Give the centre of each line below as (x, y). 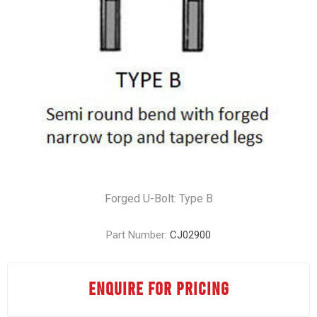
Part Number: (137, 235)
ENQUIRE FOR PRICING (158, 288)
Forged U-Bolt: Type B (158, 198)
